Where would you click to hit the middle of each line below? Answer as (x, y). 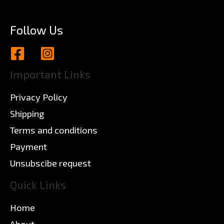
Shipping (27, 113)
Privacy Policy (39, 97)
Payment (28, 146)
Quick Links (38, 184)
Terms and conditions (54, 130)
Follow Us (36, 30)
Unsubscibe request (50, 163)
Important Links (50, 74)
